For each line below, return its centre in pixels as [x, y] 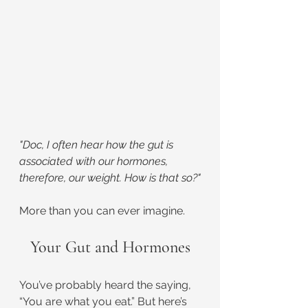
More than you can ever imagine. [102, 211]
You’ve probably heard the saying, [107, 285]
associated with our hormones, [95, 161]
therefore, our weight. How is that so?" [110, 178]
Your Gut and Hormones [110, 247]
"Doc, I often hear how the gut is [98, 145]
